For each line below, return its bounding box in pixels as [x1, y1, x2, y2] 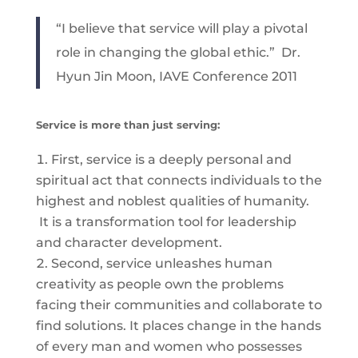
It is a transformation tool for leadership [35, 214, 296, 230]
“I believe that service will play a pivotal [55, 21, 308, 37]
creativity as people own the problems [35, 276, 284, 292]
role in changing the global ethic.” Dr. [55, 45, 300, 61]
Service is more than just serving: [35, 118, 220, 132]
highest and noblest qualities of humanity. [35, 193, 309, 209]
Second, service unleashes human [50, 256, 272, 272]
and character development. [35, 235, 222, 251]
